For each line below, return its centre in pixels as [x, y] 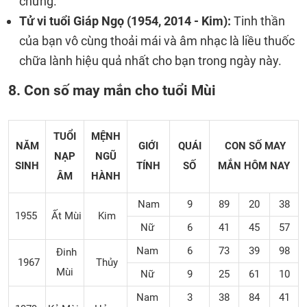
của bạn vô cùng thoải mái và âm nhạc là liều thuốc [157, 41]
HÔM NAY [267, 166]
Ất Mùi [65, 216]
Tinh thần [259, 21]
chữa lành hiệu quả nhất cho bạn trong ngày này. [150, 61]
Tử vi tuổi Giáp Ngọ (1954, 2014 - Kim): [126, 21]
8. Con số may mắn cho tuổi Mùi [112, 90]
